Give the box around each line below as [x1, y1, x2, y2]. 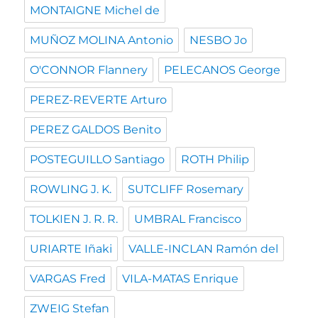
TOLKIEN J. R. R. [30, 212, 119, 226]
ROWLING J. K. [30, 182, 112, 197]
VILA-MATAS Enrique [122, 272, 239, 286]
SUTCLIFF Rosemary [128, 182, 244, 197]
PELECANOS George [164, 63, 281, 77]
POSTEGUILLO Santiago [30, 153, 165, 167]
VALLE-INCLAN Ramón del [128, 242, 279, 256]
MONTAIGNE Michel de [30, 4, 160, 18]
